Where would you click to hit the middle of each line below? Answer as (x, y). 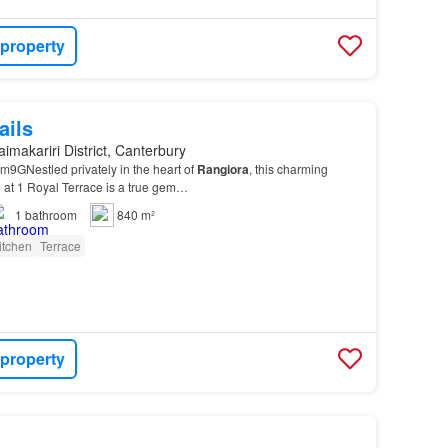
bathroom (50, 215)
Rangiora (222, 169)
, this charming (288, 169)
